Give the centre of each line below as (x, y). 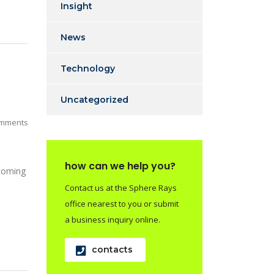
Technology (88, 68)
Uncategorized (94, 100)
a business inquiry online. (113, 220)
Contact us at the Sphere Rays (121, 188)
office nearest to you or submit (122, 204)
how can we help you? (120, 166)
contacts (112, 250)
